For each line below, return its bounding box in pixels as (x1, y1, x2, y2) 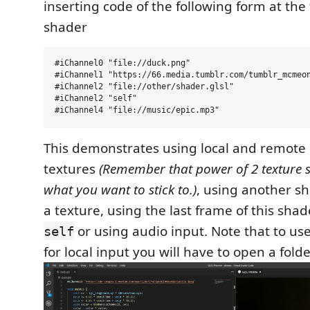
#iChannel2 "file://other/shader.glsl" (55, 82, 234, 92)
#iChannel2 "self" (55, 93, 137, 104)
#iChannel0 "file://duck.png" (55, 58, 190, 69)
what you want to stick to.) (44, 180, 197, 199)
